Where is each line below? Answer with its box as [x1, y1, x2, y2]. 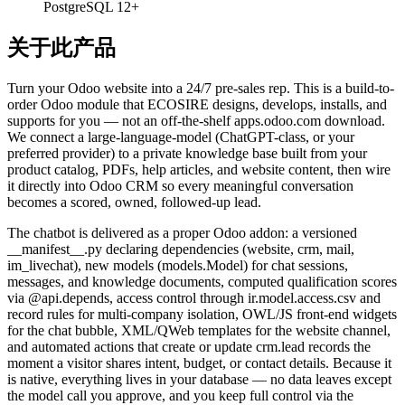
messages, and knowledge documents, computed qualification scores [7, 274, 397, 290]
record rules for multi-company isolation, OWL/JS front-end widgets [7, 306, 397, 323]
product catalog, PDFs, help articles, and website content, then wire [7, 162, 391, 178]
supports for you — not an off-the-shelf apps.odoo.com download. [7, 113, 385, 129]
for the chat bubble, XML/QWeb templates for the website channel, [7, 323, 391, 339]
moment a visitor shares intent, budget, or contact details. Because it [7, 355, 391, 372]
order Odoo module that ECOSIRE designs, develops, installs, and [7, 97, 387, 113]
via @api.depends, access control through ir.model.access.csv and [7, 290, 381, 306]
